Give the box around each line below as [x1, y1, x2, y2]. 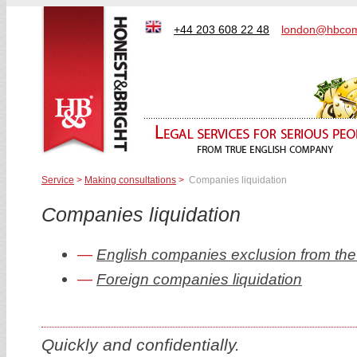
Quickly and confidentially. [41, 335, 240, 355]
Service [41, 175, 74, 186]
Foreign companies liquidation [96, 270, 302, 288]
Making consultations [84, 175, 176, 186]
